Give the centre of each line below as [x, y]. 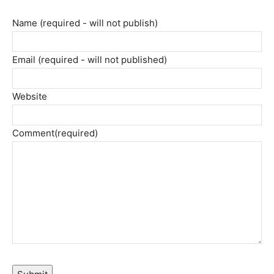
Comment [33, 133]
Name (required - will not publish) [85, 23]
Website [30, 96]
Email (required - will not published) [90, 60]
